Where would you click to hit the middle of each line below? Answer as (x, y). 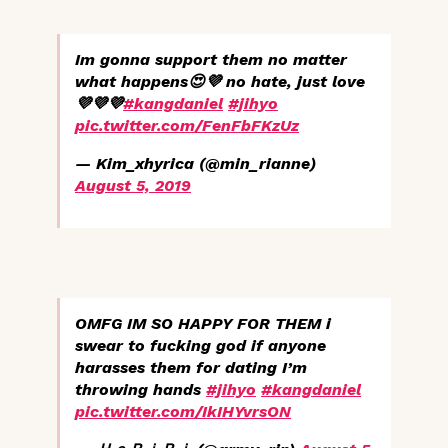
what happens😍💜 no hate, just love (220, 82)
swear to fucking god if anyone (200, 346)
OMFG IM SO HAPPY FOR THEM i (203, 324)
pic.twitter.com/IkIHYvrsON (183, 412)
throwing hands (140, 390)
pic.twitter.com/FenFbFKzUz (187, 126)
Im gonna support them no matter (211, 60)
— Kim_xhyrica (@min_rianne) (195, 164)
